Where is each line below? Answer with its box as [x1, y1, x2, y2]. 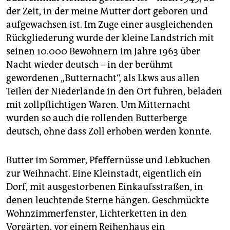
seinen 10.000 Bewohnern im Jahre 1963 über [6, 45, 200, 57]
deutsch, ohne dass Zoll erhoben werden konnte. [6, 125, 212, 137]
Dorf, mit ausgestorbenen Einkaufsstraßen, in [6, 181, 203, 193]
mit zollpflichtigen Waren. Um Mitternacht [6, 99, 190, 110]
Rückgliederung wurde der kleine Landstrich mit [6, 32, 214, 44]
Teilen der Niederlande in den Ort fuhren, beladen [6, 85, 222, 97]
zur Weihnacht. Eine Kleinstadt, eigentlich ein [6, 167, 202, 179]
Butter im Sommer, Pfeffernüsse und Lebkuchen [6, 154, 210, 166]
